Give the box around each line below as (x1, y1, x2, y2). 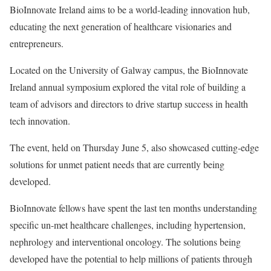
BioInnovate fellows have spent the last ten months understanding (10, 201, 257, 214)
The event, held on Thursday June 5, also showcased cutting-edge (10, 141, 259, 154)
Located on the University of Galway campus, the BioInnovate (10, 64, 248, 76)
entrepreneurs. (10, 37, 64, 50)
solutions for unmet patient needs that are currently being (10, 158, 224, 171)
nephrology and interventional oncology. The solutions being (10, 235, 241, 248)
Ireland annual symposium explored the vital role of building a (10, 80, 246, 93)
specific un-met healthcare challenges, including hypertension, (10, 218, 246, 231)
